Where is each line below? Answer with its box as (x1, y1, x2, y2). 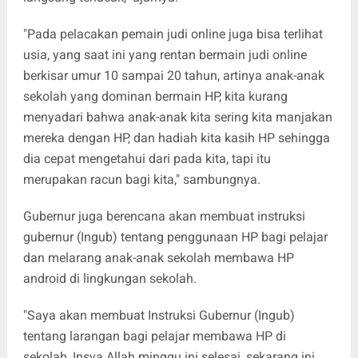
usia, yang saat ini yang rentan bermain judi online (22, 47, 307, 63)
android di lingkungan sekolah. (22, 271, 200, 287)
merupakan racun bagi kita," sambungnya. (22, 172, 261, 188)
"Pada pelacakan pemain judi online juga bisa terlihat (22, 26, 323, 42)
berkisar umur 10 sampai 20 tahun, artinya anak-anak (22, 68, 324, 84)
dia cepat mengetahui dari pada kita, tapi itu (22, 151, 271, 167)
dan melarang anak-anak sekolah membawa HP (22, 250, 294, 266)
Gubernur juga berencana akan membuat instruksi (22, 209, 305, 225)
